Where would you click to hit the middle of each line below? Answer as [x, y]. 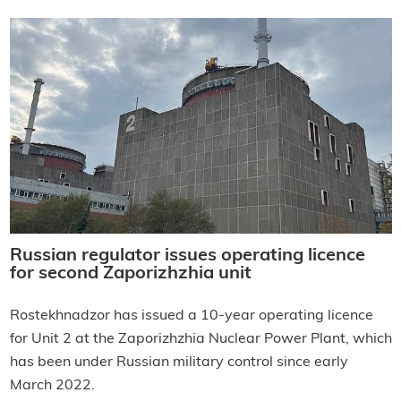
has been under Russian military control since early [179, 362]
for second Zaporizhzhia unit [130, 273]
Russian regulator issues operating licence [187, 256]
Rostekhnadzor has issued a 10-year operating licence [191, 316]
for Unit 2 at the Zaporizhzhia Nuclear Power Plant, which [200, 339]
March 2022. [52, 385]
